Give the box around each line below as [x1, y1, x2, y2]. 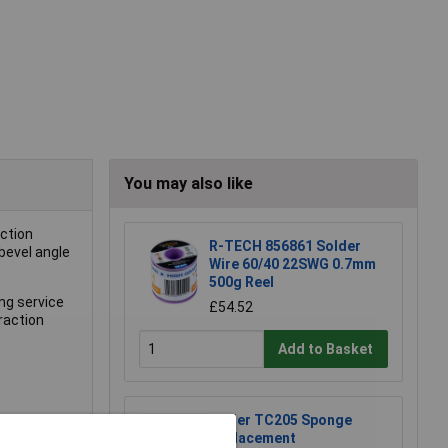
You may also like [124, 174, 253, 194]
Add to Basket [278, 340, 374, 357]
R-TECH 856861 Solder [209, 238, 361, 255]
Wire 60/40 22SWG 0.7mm [209, 256, 376, 273]
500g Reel [209, 274, 274, 291]
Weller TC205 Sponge [209, 412, 352, 429]
